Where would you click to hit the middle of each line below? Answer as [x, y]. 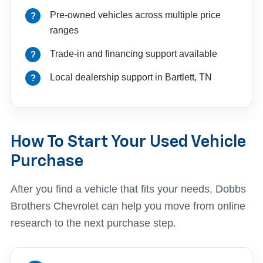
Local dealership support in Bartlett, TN [131, 77]
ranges [64, 30]
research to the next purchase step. [93, 223]
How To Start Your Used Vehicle [128, 142]
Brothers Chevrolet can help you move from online [128, 206]
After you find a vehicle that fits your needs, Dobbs [128, 189]
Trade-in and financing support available [134, 53]
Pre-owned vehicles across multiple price [135, 15]
